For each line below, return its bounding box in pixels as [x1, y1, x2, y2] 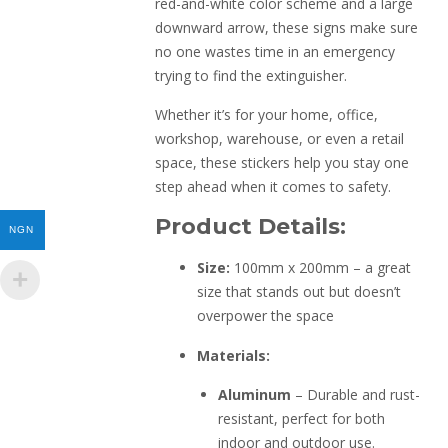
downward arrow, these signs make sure [155, 17, 419, 37]
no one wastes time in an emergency [155, 41, 396, 61]
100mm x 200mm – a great [230, 258, 412, 278]
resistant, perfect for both [218, 408, 386, 428]
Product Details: [155, 212, 347, 240]
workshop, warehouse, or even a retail [155, 129, 405, 149]
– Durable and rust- [291, 384, 421, 404]
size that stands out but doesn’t [197, 282, 402, 302]
